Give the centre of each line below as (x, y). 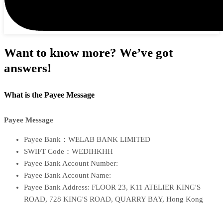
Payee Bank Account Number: (71, 164)
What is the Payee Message (49, 95)
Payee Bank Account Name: (67, 175)
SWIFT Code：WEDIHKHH (68, 152)
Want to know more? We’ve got (88, 52)
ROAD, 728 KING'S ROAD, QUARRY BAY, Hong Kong (113, 199)
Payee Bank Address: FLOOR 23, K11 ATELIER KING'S (112, 187)
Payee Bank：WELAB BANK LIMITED (87, 140)
